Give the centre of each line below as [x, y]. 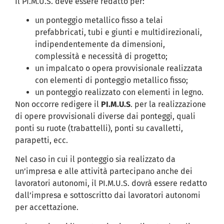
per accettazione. [47, 207]
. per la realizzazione [168, 104]
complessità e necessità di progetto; [101, 56]
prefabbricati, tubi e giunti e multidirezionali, [118, 32]
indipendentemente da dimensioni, [100, 44]
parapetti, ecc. [41, 140]
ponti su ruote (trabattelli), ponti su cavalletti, [99, 128]
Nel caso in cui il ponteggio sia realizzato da [95, 159]
